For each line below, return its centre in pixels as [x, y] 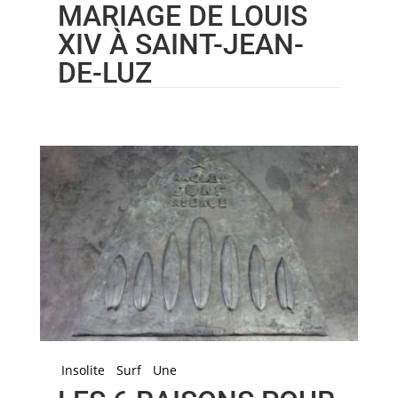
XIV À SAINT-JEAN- [180, 45]
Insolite [83, 370]
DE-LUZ [104, 73]
